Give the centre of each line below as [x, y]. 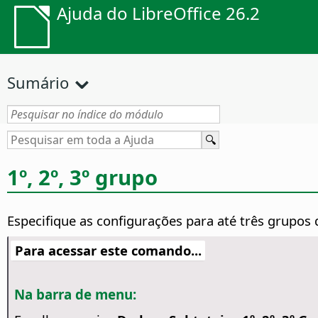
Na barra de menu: [75, 295]
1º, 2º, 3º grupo [82, 177]
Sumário [38, 82]
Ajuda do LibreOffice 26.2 [158, 13]
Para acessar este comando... [108, 251]
